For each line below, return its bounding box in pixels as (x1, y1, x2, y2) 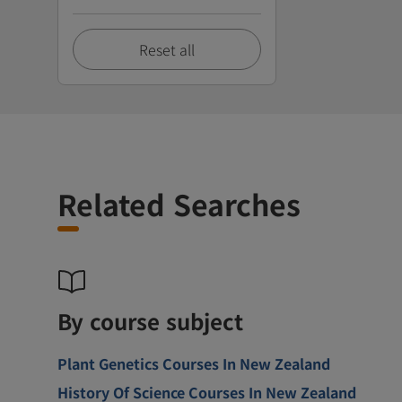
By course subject (57, 304, 243, 336)
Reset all (139, 38, 195, 60)
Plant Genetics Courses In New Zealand (57, 352, 330, 374)
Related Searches (57, 182, 301, 224)
